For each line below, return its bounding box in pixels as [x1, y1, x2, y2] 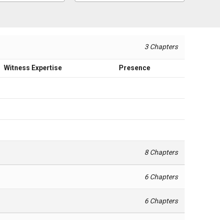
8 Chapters [144, 148, 178, 157]
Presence [119, 63, 150, 72]
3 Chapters [144, 43, 178, 51]
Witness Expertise [4, 63, 62, 72]
